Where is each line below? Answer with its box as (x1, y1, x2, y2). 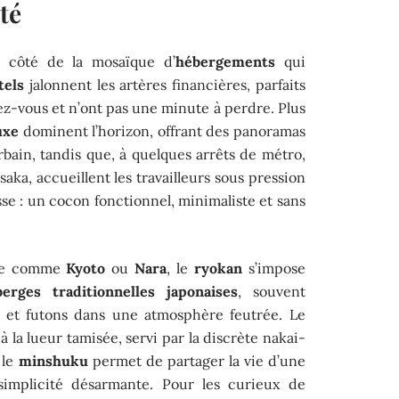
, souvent (237, 281, 305, 300)
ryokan (194, 258, 243, 277)
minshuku (18, 351, 88, 370)
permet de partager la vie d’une (87, 351, 305, 370)
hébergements (175, 52, 276, 70)
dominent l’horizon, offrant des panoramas (19, 121, 305, 140)
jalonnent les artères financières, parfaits (24, 75, 305, 94)
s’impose (242, 258, 305, 277)
